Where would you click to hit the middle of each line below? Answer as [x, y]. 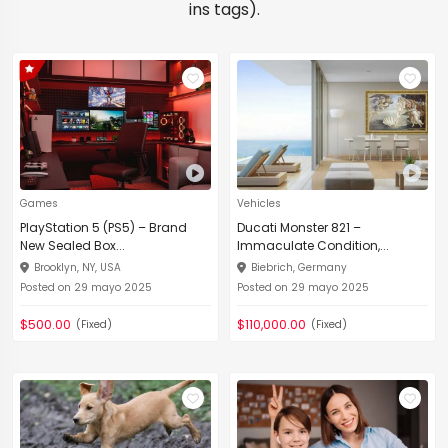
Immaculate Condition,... [313, 245]
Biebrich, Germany [299, 267]
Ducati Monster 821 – [299, 227]
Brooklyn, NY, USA [77, 267]
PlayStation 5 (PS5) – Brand [103, 227]
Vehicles [259, 203]
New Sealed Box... [72, 245]
